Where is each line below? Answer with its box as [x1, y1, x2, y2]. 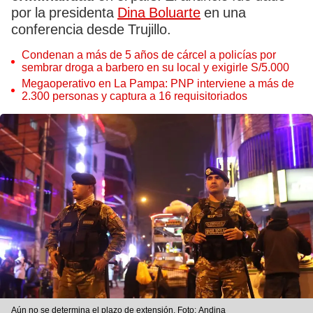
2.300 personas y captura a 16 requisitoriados [22, 89, 247, 103]
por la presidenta [11, 4, 117, 21]
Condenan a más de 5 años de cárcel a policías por [22, 48, 276, 61]
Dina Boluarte [117, 4, 201, 21]
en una [201, 4, 246, 21]
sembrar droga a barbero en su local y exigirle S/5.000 [22, 61, 289, 74]
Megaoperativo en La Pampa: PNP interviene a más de [22, 77, 294, 90]
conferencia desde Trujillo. [11, 21, 171, 38]
